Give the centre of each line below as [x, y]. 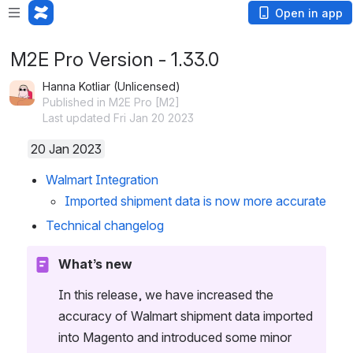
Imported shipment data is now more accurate [195, 201]
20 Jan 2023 [66, 149]
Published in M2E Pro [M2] [111, 102]
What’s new [95, 264]
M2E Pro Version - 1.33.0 [115, 59]
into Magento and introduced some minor [175, 337]
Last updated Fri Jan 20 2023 [118, 118]
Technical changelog [105, 225]
